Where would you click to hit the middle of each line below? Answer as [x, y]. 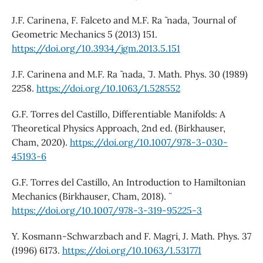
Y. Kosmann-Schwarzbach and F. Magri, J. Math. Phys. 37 [131, 236]
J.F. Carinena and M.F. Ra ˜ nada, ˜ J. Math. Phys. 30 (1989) [129, 74]
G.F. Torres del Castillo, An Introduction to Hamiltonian [129, 182]
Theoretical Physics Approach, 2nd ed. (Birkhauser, [118, 128]
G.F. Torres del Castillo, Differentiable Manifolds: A [118, 114]
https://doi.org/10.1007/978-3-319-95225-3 [107, 210]
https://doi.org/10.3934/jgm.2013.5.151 [96, 48]
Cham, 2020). [41, 142]
